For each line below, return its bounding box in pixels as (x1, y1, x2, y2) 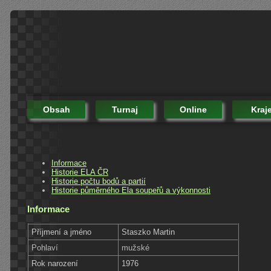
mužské (122, 243, 150, 252)
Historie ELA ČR (51, 167, 108, 177)
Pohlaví (31, 243, 59, 252)
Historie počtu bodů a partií (51, 176, 146, 186)
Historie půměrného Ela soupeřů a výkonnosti (51, 185, 211, 195)
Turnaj (111, 104, 138, 114)
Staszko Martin (122, 227, 175, 237)
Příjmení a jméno (31, 227, 92, 237)
